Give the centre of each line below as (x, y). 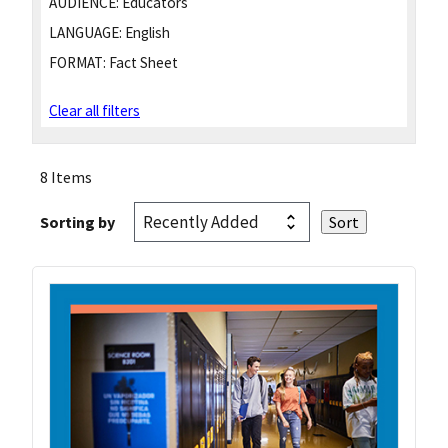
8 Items (66, 176)
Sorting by (77, 221)
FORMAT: (77, 62)
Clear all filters (94, 110)
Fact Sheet (142, 62)
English (146, 32)
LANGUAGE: (85, 32)
